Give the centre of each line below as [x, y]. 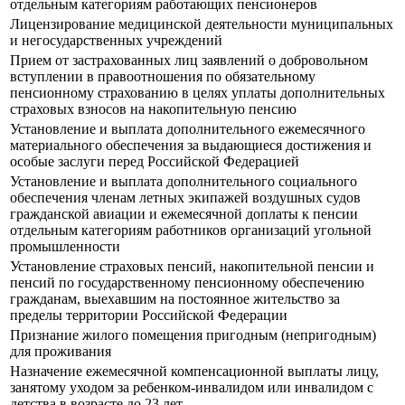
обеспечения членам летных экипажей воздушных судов [185, 198]
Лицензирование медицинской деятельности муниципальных [202, 24]
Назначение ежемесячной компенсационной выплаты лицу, [194, 372]
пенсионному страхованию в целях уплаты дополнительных [198, 93]
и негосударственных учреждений [116, 41]
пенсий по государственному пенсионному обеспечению [187, 283]
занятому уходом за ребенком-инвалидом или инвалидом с [192, 388]
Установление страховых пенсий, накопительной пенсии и [192, 267]
